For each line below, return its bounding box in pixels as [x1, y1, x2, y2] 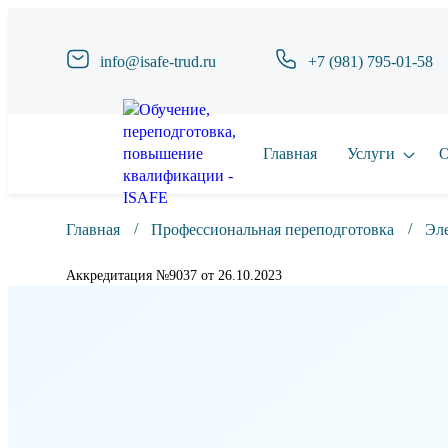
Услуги [347, 145, 395, 162]
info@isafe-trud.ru [99, 53, 216, 70]
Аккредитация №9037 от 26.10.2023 [65, 268, 282, 283]
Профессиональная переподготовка [150, 221, 394, 238]
